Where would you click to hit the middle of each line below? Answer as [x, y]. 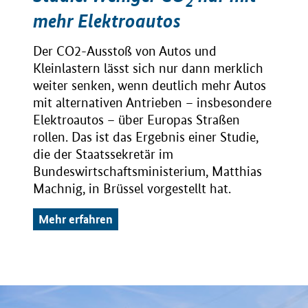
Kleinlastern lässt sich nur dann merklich [148, 68]
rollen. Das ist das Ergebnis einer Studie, [146, 137]
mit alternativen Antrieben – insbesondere [152, 102]
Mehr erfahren [76, 219]
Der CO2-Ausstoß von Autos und [125, 51]
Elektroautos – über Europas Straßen [136, 120]
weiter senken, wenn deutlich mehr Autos [150, 85]
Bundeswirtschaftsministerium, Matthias [147, 171]
